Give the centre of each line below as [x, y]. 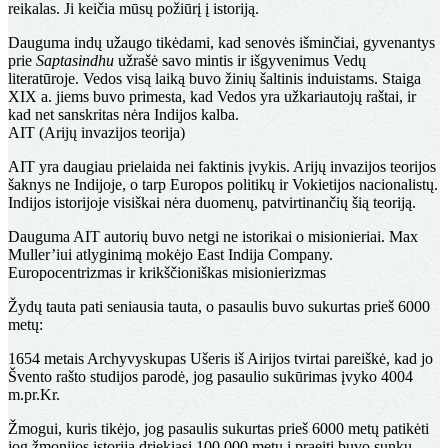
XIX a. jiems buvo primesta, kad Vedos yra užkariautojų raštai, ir [212, 97]
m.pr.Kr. [34, 395]
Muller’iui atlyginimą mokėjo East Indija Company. [170, 255]
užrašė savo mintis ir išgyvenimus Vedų [240, 61]
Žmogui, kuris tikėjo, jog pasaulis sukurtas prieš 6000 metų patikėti [218, 429]
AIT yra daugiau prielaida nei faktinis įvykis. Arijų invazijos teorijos [222, 167]
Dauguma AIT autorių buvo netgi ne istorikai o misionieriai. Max [213, 237]
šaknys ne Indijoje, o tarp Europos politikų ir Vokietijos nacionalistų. [223, 185]
